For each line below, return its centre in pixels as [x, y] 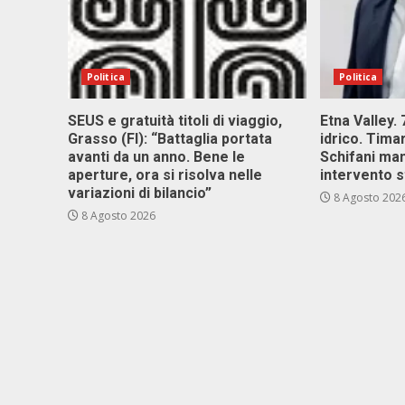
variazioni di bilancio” [140, 193]
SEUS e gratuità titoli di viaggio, [175, 121]
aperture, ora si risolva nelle [165, 175]
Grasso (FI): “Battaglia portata [170, 139]
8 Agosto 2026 [117, 216]
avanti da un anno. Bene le [156, 157]
